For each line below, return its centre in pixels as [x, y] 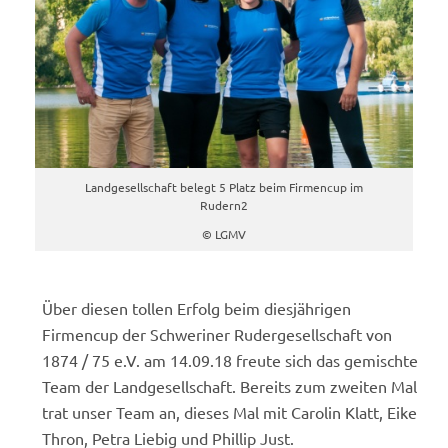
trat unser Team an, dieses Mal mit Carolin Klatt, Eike [230, 411]
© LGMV [224, 233]
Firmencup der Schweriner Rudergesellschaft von [217, 333]
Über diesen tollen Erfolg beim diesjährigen [197, 307]
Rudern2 [224, 204]
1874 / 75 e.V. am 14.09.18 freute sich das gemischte [230, 359]
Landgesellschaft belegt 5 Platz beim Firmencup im [224, 186]
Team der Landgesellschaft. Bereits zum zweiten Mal [230, 385]
